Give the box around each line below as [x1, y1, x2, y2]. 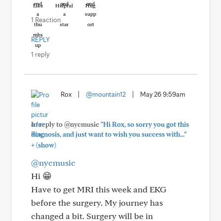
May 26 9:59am [140, 90, 185, 98]
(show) [35, 141, 56, 149]
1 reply [31, 50, 49, 58]
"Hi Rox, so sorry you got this [101, 120, 189, 128]
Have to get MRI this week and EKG [31, 184, 166, 194]
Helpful [55, 2, 73, 9]
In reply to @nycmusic [31, 120, 101, 128]
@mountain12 [86, 90, 126, 98]
